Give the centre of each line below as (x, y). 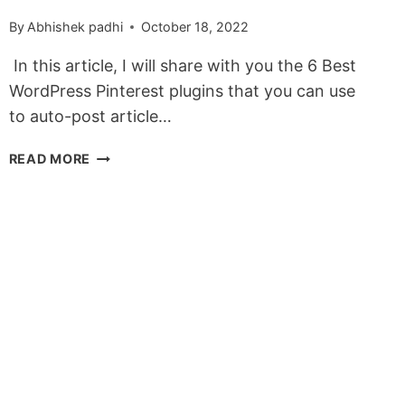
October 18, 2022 (194, 27)
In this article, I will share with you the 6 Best (182, 66)
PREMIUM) (126, 343)
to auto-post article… (90, 117)
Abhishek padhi (75, 27)
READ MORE (50, 159)
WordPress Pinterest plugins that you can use (182, 91)
